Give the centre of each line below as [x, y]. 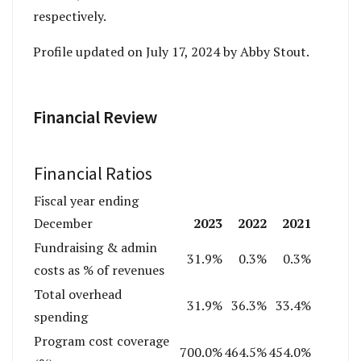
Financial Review [95, 116]
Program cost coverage [102, 340]
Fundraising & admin [95, 247]
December [63, 223]
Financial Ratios [93, 174]
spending [61, 316]
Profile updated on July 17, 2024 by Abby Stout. [171, 51]
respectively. [70, 16]
